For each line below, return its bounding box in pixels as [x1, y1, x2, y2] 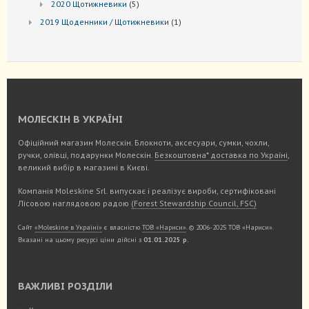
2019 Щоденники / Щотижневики [40, 17, 169, 28]
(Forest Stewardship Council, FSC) [131, 198, 257, 209]
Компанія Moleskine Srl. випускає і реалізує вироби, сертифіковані [18, 186, 276, 197]
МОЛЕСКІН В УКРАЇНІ [18, 112, 123, 126]
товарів [136, 10, 166, 21]
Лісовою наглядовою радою [18, 198, 131, 209]
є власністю [102, 223, 142, 232]
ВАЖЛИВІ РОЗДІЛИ [18, 279, 112, 293]
